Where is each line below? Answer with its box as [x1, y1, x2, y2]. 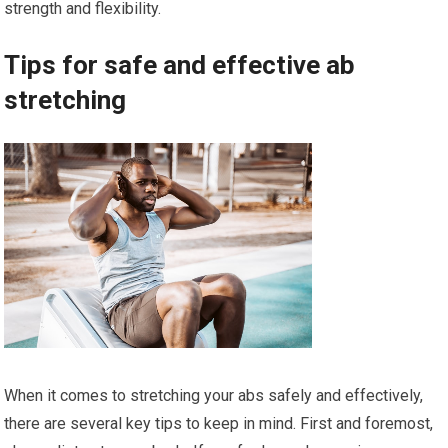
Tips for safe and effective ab [4, 50, 356, 81]
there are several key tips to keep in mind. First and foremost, [4, 414, 434, 434]
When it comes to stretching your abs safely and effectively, [4, 386, 424, 406]
